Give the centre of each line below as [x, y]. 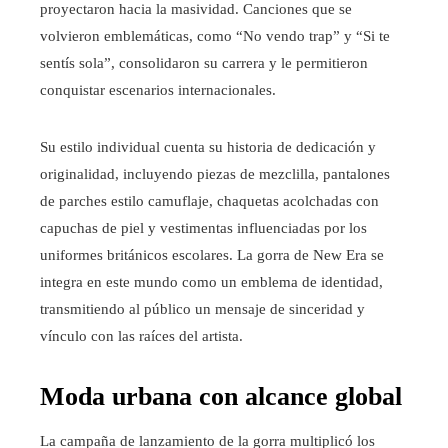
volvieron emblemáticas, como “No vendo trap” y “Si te [215, 36]
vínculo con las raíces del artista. [141, 336]
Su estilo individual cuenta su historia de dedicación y [208, 147]
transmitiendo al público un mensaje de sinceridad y [202, 309]
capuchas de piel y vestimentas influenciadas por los [203, 228]
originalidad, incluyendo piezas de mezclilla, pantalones [215, 174]
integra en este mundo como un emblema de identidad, [211, 282]
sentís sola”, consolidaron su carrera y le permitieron [204, 63]
